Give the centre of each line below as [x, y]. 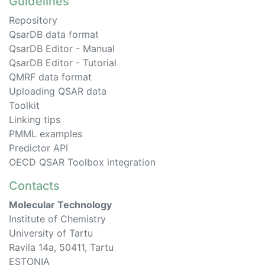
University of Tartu [51, 233]
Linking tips [35, 120]
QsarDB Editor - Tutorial [63, 63]
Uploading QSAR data [58, 91]
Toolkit [24, 106]
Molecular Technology [60, 205]
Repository [33, 20]
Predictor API [38, 148]
